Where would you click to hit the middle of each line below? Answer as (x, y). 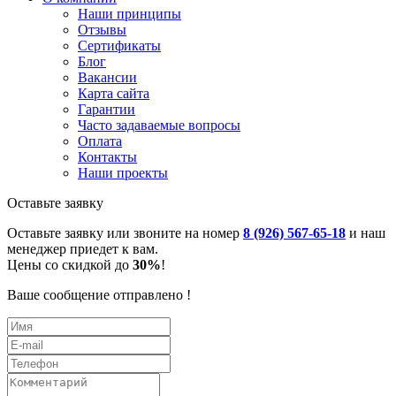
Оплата (100, 141)
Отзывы (102, 29)
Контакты (107, 156)
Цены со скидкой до (70, 264)
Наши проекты (123, 172)
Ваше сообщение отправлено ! (99, 294)
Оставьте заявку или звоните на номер (125, 232)
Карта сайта (114, 93)
